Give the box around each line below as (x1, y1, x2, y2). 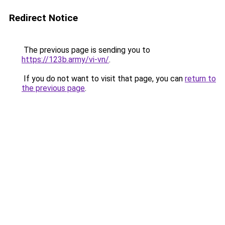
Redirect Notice (9, 12, 78, 24)
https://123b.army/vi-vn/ (22, 55, 109, 64)
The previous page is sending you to (22, 45, 150, 55)
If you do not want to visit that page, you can (22, 74, 185, 83)
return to (185, 74, 216, 83)
